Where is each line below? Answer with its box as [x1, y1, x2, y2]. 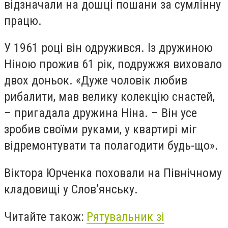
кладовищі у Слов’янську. [4, 182, 138, 196]
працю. [4, 13, 42, 28]
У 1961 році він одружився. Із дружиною [4, 41, 213, 55]
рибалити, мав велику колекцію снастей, [4, 90, 215, 104]
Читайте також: [4, 209, 87, 224]
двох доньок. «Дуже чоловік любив [4, 73, 187, 88]
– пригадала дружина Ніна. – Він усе [4, 106, 197, 121]
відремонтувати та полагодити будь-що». [4, 138, 218, 153]
